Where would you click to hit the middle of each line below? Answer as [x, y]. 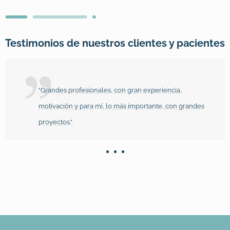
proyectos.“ [55, 122]
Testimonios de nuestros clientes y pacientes [115, 43]
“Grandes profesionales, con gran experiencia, [110, 90]
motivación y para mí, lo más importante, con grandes [121, 106]
